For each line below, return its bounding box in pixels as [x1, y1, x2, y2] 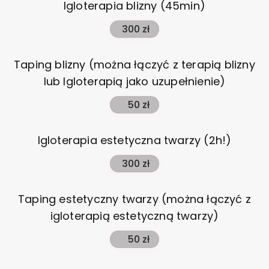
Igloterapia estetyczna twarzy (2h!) [37, 133, 232, 148]
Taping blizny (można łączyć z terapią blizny [14, 57, 255, 72]
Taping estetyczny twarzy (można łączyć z [17, 192, 251, 207]
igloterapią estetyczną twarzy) [50, 208, 219, 223]
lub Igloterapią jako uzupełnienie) [43, 74, 226, 89]
